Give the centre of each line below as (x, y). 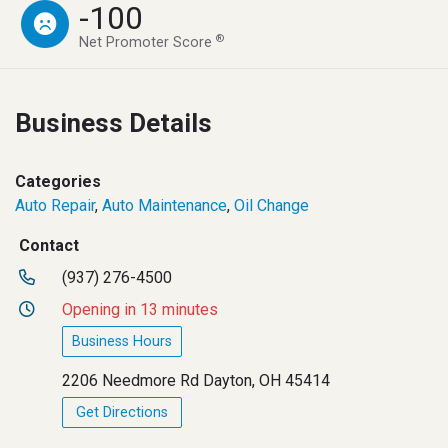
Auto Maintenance (164, 205)
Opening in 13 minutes (140, 309)
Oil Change (271, 205)
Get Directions (122, 412)
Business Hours (122, 341)
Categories (58, 181)
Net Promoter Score (148, 42)
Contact (49, 245)
